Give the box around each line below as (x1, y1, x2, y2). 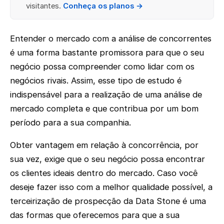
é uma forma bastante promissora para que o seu (10, 47, 204, 57)
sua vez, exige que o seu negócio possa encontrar (10, 153, 205, 164)
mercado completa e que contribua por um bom (10, 103, 198, 113)
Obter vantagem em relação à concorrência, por (10, 139, 198, 150)
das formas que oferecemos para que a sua (10, 209, 179, 220)
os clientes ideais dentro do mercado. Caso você (10, 167, 197, 178)
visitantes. (25, 1, 63, 11)
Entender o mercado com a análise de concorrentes (10, 33, 211, 43)
